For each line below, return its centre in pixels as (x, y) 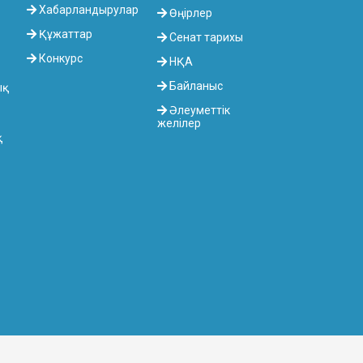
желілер (179, 124)
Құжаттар (64, 34)
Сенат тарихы (205, 38)
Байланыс (195, 86)
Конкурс (59, 59)
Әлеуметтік (199, 111)
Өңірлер (190, 13)
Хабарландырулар (87, 10)
